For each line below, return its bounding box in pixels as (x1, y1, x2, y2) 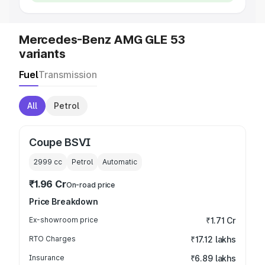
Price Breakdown (29, 196, 98, 206)
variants (19, 47, 66, 61)
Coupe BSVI (29, 136, 91, 148)
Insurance (29, 253, 64, 262)
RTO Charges (29, 234, 76, 243)
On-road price (66, 180, 115, 189)
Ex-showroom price (29, 215, 98, 224)
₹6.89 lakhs (190, 253, 236, 263)
